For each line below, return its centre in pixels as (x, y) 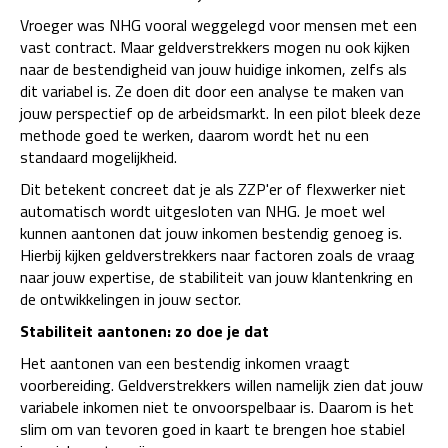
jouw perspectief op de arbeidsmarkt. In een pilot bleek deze (220, 113)
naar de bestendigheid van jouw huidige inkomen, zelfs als (213, 69)
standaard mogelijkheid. (98, 157)
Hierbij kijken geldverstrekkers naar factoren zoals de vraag (217, 255)
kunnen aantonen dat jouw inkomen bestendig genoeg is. (211, 233)
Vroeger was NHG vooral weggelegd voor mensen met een (218, 25)
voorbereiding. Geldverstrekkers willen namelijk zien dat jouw (221, 385)
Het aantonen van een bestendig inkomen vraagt (185, 363)
